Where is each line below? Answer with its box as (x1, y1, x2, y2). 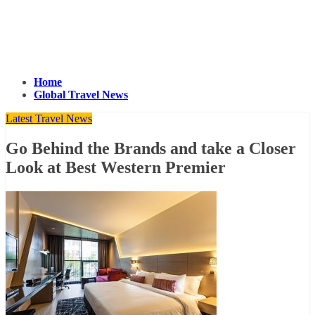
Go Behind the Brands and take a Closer (6, 139, 296, 157)
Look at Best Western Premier (6, 157, 226, 176)
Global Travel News (34, 88, 128, 101)
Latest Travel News (6, 112, 92, 124)
